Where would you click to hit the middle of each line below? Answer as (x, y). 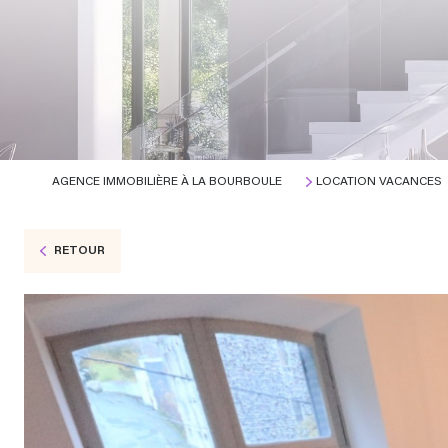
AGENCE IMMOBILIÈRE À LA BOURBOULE (167, 182)
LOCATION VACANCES (378, 182)
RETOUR (79, 250)
